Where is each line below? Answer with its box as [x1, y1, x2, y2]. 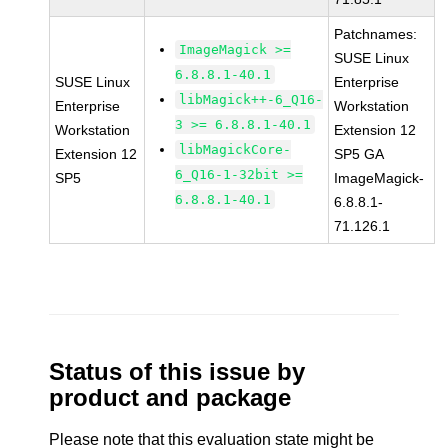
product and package [49, 384, 292, 411]
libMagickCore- [179, 142, 292, 157]
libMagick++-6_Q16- [179, 92, 324, 107]
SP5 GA [334, 146, 385, 162]
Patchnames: [334, 26, 418, 42]
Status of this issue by [49, 358, 306, 385]
